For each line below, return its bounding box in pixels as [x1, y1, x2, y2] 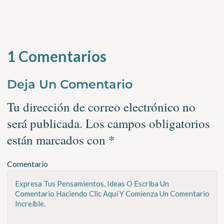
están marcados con [6, 131, 108, 148]
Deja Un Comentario [6, 77, 132, 92]
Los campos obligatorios [85, 115, 210, 132]
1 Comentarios [6, 47, 106, 65]
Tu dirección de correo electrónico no [6, 98, 195, 115]
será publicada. [6, 115, 82, 132]
